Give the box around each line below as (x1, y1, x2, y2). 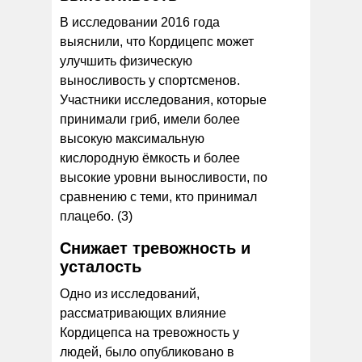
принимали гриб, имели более (60, 112, 240, 126)
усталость (60, 257, 141, 276)
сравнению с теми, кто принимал (60, 189, 257, 204)
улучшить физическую (60, 53, 192, 68)
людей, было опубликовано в (60, 344, 234, 359)
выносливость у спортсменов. (60, 73, 240, 87)
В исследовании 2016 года (60, 15, 220, 29)
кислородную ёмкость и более (60, 150, 240, 165)
